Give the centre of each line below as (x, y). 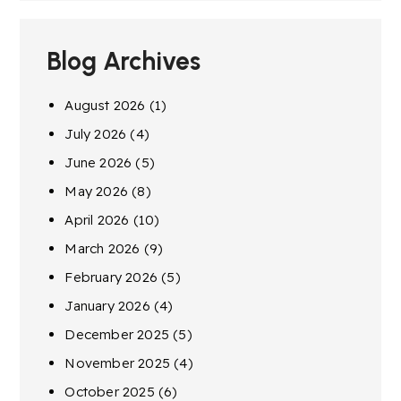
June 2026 (98, 162)
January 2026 (107, 305)
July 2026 (96, 133)
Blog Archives (124, 60)
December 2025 (117, 334)
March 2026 (102, 248)
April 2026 (97, 219)
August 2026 (105, 105)
